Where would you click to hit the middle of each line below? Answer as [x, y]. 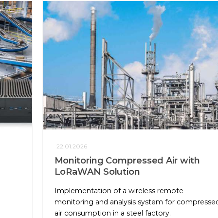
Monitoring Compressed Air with [127, 160]
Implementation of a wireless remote [119, 191]
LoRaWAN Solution [97, 172]
